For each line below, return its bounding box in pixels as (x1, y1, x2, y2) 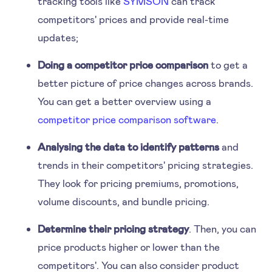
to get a (208, 58, 248, 70)
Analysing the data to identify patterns (38, 140, 220, 152)
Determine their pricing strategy (38, 222, 189, 234)
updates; (38, 30, 79, 43)
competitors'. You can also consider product (38, 258, 240, 271)
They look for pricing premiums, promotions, (38, 176, 239, 189)
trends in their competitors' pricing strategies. (38, 158, 254, 171)
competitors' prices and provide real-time (38, 12, 229, 25)
